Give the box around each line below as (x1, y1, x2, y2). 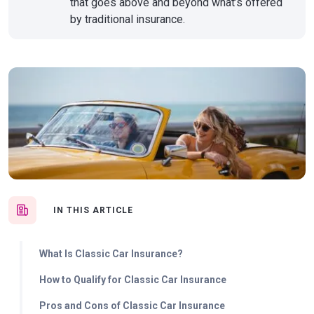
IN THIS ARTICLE (53, 205, 134, 215)
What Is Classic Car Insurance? (39, 248, 183, 259)
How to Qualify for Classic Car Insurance (39, 274, 226, 285)
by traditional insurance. (70, 13, 185, 26)
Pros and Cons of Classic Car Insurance (39, 300, 225, 311)
